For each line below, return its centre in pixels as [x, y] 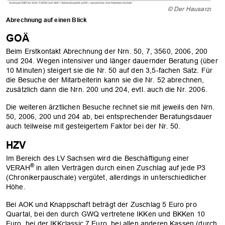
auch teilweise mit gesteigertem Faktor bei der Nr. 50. [93, 126]
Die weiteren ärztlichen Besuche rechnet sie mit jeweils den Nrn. [110, 107]
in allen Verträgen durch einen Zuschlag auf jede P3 [120, 167]
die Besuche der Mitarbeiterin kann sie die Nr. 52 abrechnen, [105, 80]
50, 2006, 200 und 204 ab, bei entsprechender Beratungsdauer [109, 116]
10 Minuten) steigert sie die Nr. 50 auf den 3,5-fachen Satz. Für [109, 70]
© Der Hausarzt [189, 9]
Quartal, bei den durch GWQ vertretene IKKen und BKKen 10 [105, 214]
